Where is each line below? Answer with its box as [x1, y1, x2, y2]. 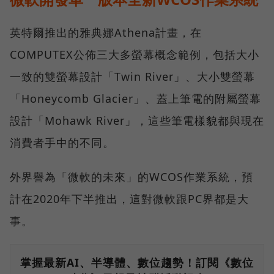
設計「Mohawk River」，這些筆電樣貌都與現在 [10, 113, 264, 128]
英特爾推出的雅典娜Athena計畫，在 [10, 25, 202, 40]
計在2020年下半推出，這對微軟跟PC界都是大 [10, 191, 249, 207]
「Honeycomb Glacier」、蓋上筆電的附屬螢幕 [10, 91, 261, 106]
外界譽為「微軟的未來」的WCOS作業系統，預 [10, 169, 253, 185]
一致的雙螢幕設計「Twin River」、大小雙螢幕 [10, 69, 255, 84]
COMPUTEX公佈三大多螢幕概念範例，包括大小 [10, 47, 259, 62]
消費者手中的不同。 [10, 135, 114, 150]
